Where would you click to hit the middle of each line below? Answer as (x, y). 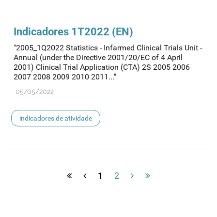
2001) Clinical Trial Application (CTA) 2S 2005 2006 (102, 67)
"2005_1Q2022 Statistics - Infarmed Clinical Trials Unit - (108, 48)
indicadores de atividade (56, 118)
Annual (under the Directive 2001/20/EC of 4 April (98, 58)
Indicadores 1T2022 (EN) (73, 32)
